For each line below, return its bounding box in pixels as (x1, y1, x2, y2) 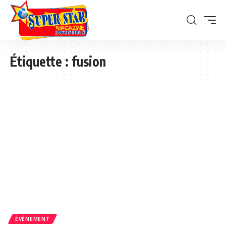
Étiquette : (10, 52, 72, 70)
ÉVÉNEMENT (15, 215, 50, 222)
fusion (72, 52, 106, 70)
